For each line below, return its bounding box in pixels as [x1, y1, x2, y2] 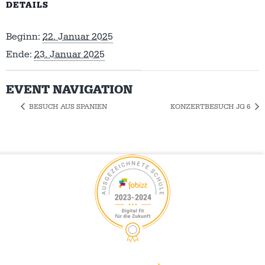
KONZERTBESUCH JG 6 [170, 102, 253, 111]
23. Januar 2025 [34, 48, 105, 60]
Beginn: [6, 30, 40, 43]
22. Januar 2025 [43, 30, 113, 43]
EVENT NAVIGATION [6, 82, 132, 98]
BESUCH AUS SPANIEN [27, 102, 107, 111]
